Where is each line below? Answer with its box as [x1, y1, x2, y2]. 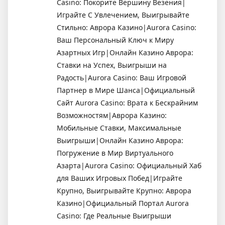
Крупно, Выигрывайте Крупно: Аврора [57, 185, 191, 195]
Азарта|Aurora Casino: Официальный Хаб [57, 160, 201, 170]
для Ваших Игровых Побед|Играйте [57, 173, 182, 183]
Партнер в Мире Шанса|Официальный [57, 85, 195, 95]
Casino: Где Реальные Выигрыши [57, 210, 171, 220]
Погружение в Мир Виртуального [57, 148, 173, 158]
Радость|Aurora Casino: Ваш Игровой [57, 72, 186, 82]
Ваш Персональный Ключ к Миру [57, 35, 174, 45]
